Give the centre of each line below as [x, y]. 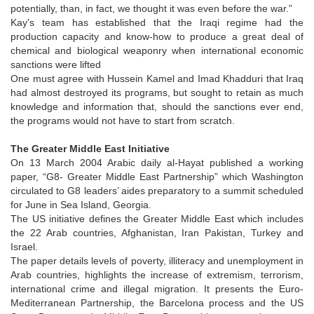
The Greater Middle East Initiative [90, 148]
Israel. [24, 246]
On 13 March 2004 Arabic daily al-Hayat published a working [157, 162]
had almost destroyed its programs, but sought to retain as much [157, 92]
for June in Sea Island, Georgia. [81, 204]
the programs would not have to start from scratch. [123, 120]
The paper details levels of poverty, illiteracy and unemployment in [157, 260]
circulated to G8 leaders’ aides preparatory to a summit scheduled [157, 190]
